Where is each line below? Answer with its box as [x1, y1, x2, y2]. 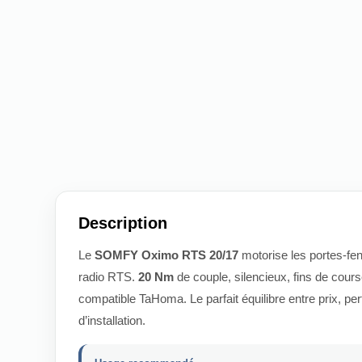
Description [78, 214, 167, 232]
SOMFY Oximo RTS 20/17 [95, 248, 238, 262]
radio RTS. [78, 270, 138, 284]
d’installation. [78, 314, 145, 327]
